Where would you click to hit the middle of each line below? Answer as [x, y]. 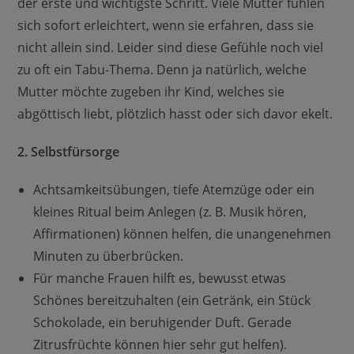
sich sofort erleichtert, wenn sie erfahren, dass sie [166, 25]
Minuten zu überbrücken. [109, 256]
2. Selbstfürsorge [69, 152]
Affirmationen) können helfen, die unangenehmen [183, 234]
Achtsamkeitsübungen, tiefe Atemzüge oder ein [174, 190]
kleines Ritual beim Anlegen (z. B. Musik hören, [170, 212]
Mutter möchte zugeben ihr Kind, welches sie [151, 92]
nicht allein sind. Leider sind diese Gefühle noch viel [171, 47]
